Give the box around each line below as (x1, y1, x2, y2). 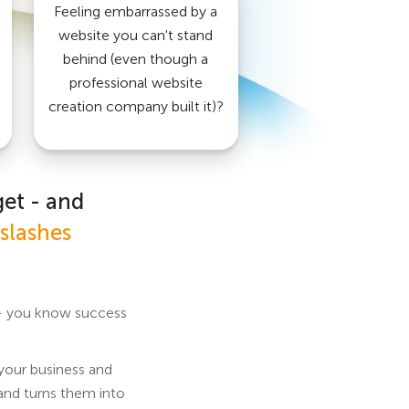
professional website (68, 73, 203, 91)
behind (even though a (63, 49, 209, 68)
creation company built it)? (47, 97, 224, 115)
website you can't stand (58, 26, 214, 44)
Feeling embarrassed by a (54, 2, 218, 20)
